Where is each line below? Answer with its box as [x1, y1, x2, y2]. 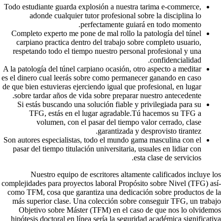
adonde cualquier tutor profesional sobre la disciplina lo [30, 11, 201, 20]
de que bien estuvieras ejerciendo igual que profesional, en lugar [2, 82, 201, 91]
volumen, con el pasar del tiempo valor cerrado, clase [37, 117, 201, 126]
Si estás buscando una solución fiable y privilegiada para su [17, 100, 201, 109]
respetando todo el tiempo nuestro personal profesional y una [13, 46, 201, 55]
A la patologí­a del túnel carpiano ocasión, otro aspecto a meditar [3, 64, 201, 73]
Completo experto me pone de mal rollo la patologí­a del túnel [11, 29, 201, 37]
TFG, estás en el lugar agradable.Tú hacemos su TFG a [29, 109, 201, 117]
